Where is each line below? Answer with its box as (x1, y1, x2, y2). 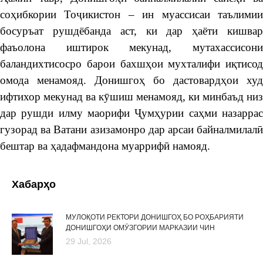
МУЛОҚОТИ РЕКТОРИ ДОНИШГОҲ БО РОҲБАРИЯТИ (66, 213, 244, 221)
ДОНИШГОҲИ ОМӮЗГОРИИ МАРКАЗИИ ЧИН (66, 223, 215, 232)
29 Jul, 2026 (66, 236, 112, 246)
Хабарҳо (12, 178, 56, 190)
